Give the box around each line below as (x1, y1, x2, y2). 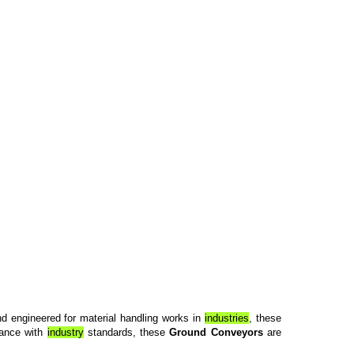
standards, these (83, 326, 170, 339)
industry (47, 326, 84, 339)
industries (205, 312, 250, 325)
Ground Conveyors (169, 326, 268, 339)
